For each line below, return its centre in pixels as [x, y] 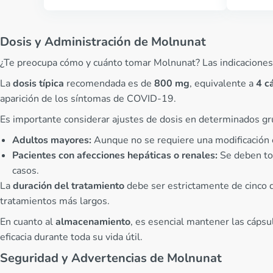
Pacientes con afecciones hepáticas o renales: [115, 155]
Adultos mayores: [52, 140]
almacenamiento [93, 222]
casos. [26, 171]
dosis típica [38, 83]
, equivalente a [223, 83]
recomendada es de [109, 83]
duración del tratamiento [69, 186]
